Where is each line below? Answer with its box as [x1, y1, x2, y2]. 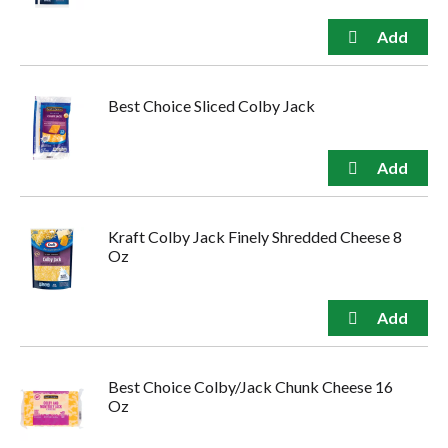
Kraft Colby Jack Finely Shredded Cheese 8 [108, 227, 402, 247]
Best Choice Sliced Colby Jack [108, 96, 315, 116]
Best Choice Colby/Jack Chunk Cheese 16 [108, 377, 393, 397]
